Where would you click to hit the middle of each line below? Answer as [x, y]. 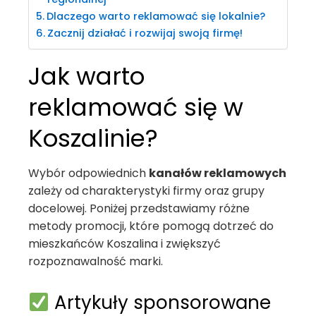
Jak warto [86, 76]
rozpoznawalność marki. [96, 261]
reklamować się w [136, 107]
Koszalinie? [93, 138]
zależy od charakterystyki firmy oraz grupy [146, 191]
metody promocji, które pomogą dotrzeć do [151, 226]
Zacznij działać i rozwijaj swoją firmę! [145, 33]
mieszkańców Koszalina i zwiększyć [124, 244]
